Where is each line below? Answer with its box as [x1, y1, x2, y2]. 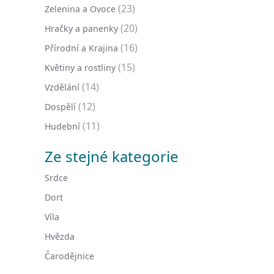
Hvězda [45, 231, 75, 242]
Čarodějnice [45, 250, 94, 262]
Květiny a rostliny [45, 62, 116, 73]
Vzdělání [45, 81, 80, 93]
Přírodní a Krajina [45, 42, 118, 54]
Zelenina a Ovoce [45, 3, 116, 15]
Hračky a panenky [45, 23, 118, 34]
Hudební [45, 120, 80, 132]
